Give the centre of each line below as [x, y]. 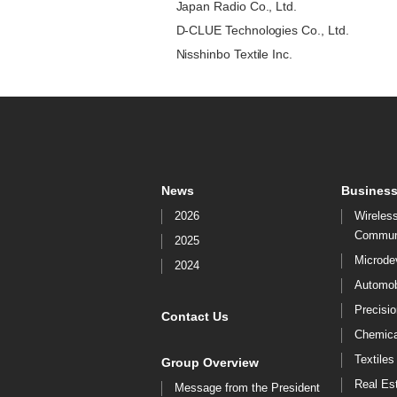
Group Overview [210, 363]
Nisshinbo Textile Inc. [234, 54]
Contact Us [195, 317]
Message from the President [247, 388]
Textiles [374, 360]
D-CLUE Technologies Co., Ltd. [262, 30]
